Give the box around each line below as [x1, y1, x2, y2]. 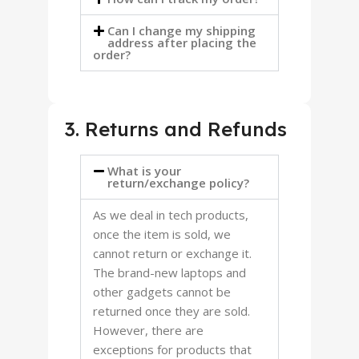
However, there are [93, 322, 204, 338]
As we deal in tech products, [93, 207, 248, 223]
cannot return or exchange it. [93, 245, 252, 261]
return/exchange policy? [107, 175, 249, 191]
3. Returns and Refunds [64, 117, 287, 141]
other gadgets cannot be [93, 284, 231, 300]
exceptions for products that [93, 341, 252, 357]
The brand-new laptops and [93, 264, 246, 280]
